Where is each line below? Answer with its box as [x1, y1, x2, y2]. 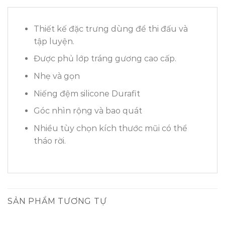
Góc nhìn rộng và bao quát [33, 106, 142, 116]
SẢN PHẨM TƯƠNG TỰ [8, 196, 107, 206]
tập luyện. [33, 36, 74, 46]
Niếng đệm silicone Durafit [33, 88, 140, 98]
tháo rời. [33, 136, 66, 146]
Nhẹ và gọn [33, 71, 80, 81]
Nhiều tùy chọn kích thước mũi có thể [33, 123, 187, 133]
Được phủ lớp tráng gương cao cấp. [33, 54, 176, 64]
